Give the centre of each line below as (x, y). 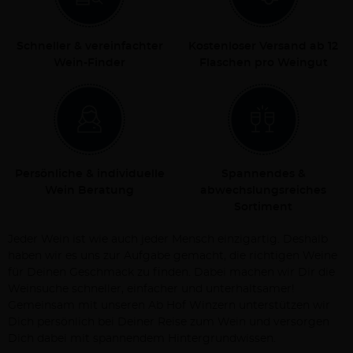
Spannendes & (263, 174)
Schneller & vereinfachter (89, 46)
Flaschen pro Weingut (263, 63)
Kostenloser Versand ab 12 (264, 46)
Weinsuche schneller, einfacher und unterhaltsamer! (151, 289)
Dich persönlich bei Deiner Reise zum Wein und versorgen (169, 322)
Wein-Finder (90, 63)
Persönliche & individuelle (89, 174)
